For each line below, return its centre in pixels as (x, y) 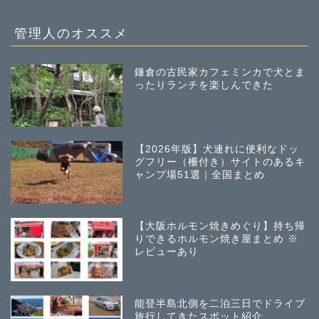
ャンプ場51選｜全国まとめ (200, 175)
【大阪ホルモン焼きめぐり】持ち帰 (220, 226)
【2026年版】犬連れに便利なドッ (217, 150)
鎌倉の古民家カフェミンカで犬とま (220, 73)
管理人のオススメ (71, 33)
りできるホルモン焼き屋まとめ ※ (217, 239)
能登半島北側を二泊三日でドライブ (220, 303)
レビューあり (167, 252)
